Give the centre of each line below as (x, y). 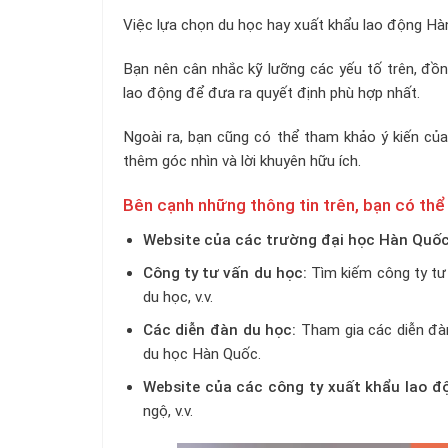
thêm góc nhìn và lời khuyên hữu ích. (242, 160)
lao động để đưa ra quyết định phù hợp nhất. (271, 92)
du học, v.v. (177, 297)
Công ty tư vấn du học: (224, 273)
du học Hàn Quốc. (201, 354)
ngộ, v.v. (167, 411)
